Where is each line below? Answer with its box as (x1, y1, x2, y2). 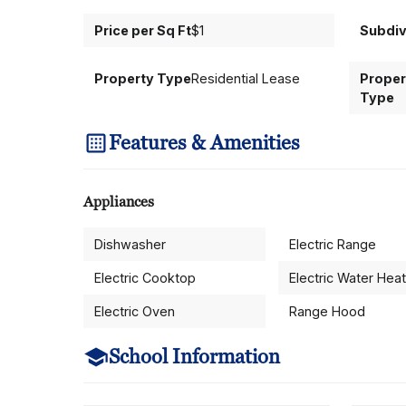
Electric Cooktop (94, 270, 196, 285)
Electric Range (288, 237, 376, 252)
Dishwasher (94, 237, 166, 252)
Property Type (94, 71, 191, 86)
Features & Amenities (109, 130, 300, 156)
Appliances (83, 192, 154, 211)
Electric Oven (94, 304, 175, 319)
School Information (109, 343, 280, 370)
